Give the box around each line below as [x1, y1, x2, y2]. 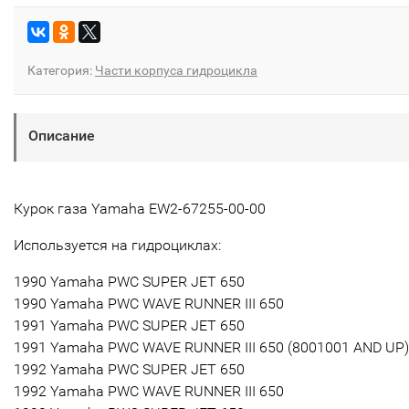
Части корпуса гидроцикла [95, 62, 257, 78]
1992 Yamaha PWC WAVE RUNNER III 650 [14, 382, 284, 400]
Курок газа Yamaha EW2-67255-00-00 [14, 199, 266, 217]
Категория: [27, 62, 95, 78]
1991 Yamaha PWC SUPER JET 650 [14, 316, 245, 334]
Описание [28, 126, 95, 144]
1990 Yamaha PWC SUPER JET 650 [14, 272, 245, 290]
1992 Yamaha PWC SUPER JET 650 [14, 360, 245, 378]
